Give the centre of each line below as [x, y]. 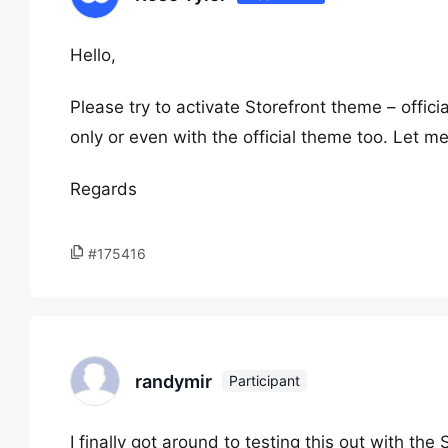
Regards [103, 189]
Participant [264, 380]
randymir [173, 381]
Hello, [93, 55]
